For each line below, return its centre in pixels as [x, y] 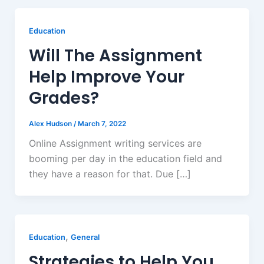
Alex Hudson [51, 123]
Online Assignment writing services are [115, 143]
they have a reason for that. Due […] [110, 174]
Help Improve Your [106, 77]
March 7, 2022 [102, 123]
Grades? [66, 98]
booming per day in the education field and [125, 159]
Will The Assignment [115, 55]
